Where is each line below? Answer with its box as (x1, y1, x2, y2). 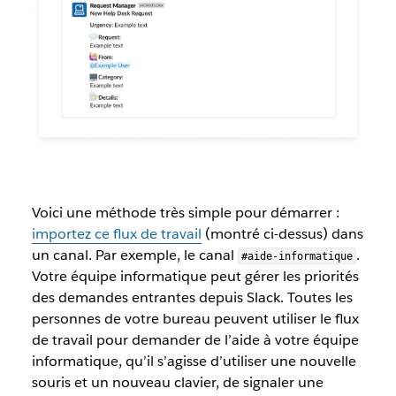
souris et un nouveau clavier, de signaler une (31, 372, 324, 392)
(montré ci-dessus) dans (201, 224, 363, 243)
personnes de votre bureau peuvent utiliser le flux (31, 308, 359, 328)
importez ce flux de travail (31, 224, 202, 243)
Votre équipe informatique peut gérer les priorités (31, 266, 359, 286)
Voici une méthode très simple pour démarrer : (31, 202, 339, 222)
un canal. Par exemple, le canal (31, 245, 238, 264)
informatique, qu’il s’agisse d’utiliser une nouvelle (31, 351, 356, 370)
